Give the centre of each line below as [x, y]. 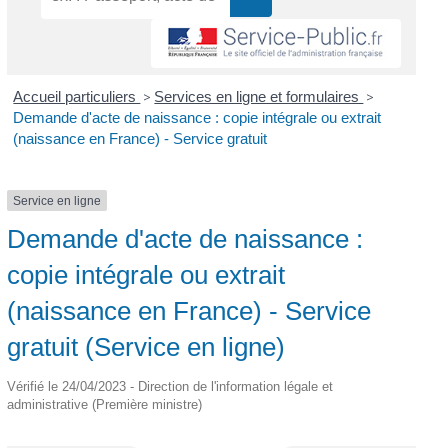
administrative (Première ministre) [104, 404]
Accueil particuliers [77, 96]
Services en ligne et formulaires [259, 96]
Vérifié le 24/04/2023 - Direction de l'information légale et [169, 386]
